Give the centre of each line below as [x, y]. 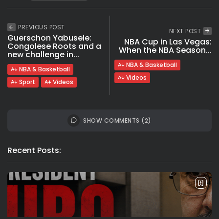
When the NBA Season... [165, 50]
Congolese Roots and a [54, 46]
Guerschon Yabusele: [49, 38]
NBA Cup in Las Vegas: [168, 42]
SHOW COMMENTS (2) [117, 120]
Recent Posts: [34, 150]
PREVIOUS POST [42, 27]
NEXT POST [185, 31]
